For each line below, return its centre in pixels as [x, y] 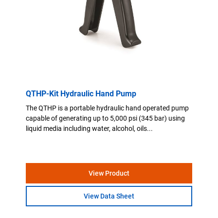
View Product [109, 173]
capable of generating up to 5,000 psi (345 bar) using [106, 118]
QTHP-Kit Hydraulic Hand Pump [81, 93]
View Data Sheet [109, 196]
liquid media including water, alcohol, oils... [90, 128]
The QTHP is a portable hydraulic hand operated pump [108, 108]
